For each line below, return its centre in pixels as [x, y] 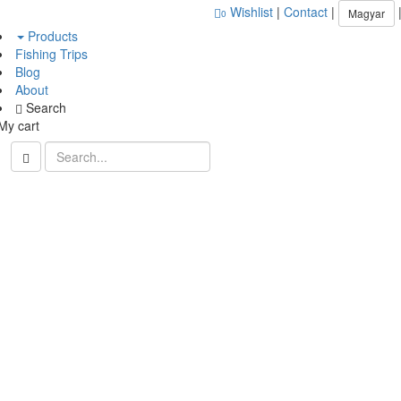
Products [51, 36]
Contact [306, 11]
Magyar [367, 13]
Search [46, 107]
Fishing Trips [51, 54]
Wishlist [252, 11]
